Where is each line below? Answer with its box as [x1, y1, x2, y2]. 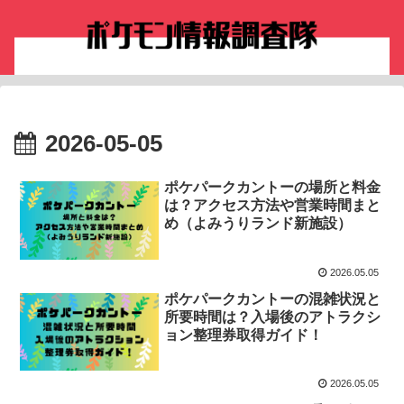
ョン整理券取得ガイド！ [164, 327, 324, 344]
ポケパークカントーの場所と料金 [164, 179, 381, 196]
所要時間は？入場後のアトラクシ [164, 309, 381, 326]
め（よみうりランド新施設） [164, 216, 353, 232]
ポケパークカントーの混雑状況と [164, 291, 381, 308]
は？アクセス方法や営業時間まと [164, 197, 381, 214]
